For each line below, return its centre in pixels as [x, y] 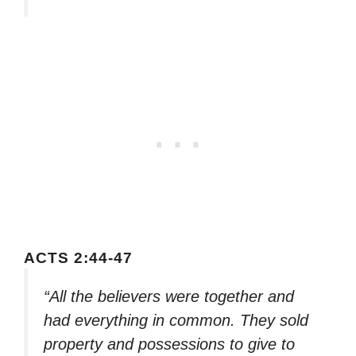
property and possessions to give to [169, 344]
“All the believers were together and [169, 296]
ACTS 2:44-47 [78, 257]
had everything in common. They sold [176, 320]
